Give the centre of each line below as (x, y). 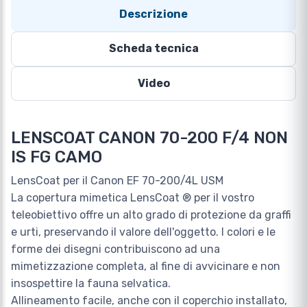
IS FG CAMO (57, 157)
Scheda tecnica (153, 49)
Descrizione (153, 14)
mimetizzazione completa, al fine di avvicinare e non (146, 266)
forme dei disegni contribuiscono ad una (115, 249)
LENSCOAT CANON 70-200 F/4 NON (149, 138)
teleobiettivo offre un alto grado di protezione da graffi (151, 215)
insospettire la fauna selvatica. (91, 283)
